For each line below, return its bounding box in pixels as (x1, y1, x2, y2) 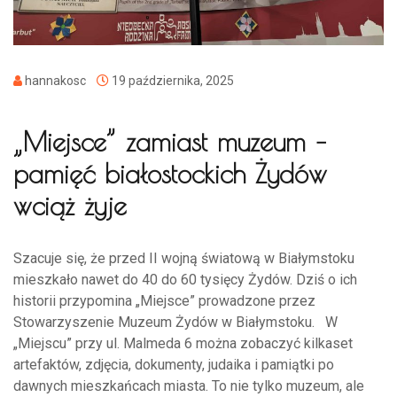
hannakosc (22, 73, 97, 88)
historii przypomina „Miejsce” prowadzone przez (13, 292, 315, 309)
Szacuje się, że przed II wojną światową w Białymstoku (13, 249, 354, 267)
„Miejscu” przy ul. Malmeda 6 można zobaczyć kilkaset (13, 334, 353, 352)
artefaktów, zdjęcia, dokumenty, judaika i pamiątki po (13, 355, 334, 373)
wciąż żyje (13, 189, 127, 221)
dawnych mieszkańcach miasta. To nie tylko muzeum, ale (13, 377, 364, 394)
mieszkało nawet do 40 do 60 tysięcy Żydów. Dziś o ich (13, 270, 357, 288)
